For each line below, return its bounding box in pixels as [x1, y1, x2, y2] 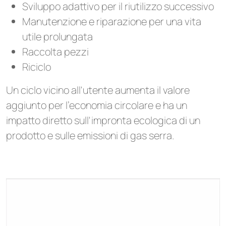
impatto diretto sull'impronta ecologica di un [6, 114, 200, 127]
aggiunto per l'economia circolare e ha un [6, 98, 187, 112]
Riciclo [22, 60, 51, 74]
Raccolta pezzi [22, 45, 89, 59]
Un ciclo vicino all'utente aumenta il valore [6, 83, 190, 97]
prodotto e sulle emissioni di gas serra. [6, 129, 174, 142]
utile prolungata [22, 30, 93, 43]
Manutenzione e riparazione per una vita [22, 15, 201, 28]
